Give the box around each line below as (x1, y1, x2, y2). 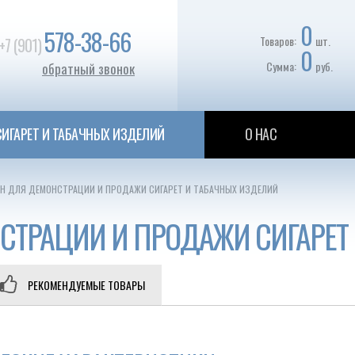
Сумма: (265, 58, 296, 74)
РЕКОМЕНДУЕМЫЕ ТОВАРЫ (28, 277, 145, 293)
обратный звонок (42, 59, 135, 78)
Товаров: (259, 32, 296, 49)
